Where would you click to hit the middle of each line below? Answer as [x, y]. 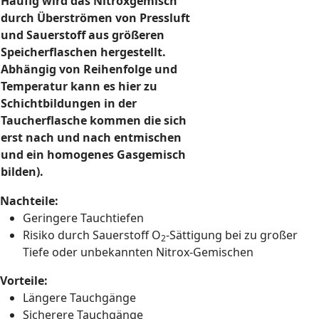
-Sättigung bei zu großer [232, 235]
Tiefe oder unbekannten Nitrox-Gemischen [138, 252]
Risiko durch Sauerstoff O [92, 235]
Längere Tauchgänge [79, 298]
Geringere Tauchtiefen [83, 218]
